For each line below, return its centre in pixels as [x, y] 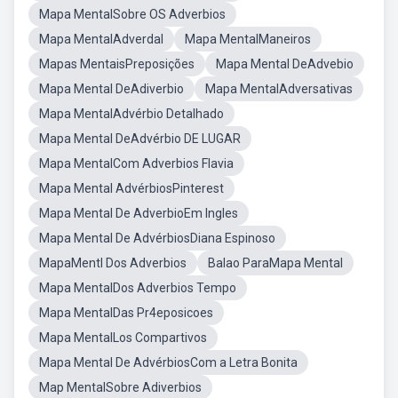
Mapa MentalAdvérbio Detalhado [131, 114]
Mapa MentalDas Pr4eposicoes [126, 313]
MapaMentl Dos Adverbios [113, 263]
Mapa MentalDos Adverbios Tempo [138, 288]
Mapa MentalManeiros [248, 39]
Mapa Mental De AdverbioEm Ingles [139, 213]
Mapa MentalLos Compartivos [123, 338]
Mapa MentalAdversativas [279, 89]
